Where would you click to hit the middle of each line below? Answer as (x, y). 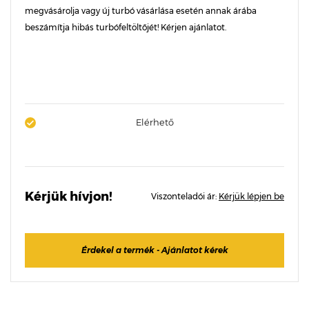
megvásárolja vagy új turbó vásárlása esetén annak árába (141, 11)
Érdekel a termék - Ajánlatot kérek (154, 250)
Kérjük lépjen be (251, 196)
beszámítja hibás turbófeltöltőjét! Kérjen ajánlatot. (126, 27)
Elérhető (154, 122)
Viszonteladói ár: (185, 196)
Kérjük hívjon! (69, 197)
